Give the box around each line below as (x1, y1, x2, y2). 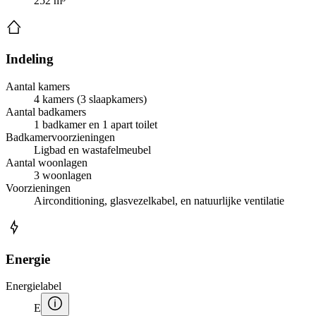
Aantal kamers (6, 80, 70, 92)
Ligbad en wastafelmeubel (34, 143, 151, 156)
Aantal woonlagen (6, 156, 87, 169)
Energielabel (6, 280, 61, 293)
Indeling (6, 51, 54, 67)
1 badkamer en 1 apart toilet (34, 118, 157, 130)
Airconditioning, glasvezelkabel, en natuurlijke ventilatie (34, 194, 284, 207)
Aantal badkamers (6, 105, 86, 118)
